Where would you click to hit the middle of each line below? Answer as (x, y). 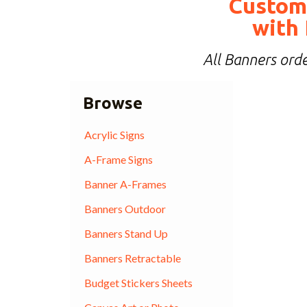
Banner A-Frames (125, 184)
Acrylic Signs (114, 134)
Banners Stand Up (126, 233)
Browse (113, 103)
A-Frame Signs (118, 159)
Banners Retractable (132, 258)
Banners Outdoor (125, 208)
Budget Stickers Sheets (138, 282)
